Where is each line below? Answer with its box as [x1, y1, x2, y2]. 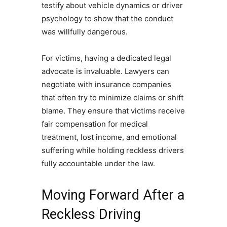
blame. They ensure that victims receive [41, 105, 185, 116]
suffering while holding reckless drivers [41, 145, 184, 155]
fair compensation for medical [41, 119, 148, 129]
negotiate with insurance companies [41, 79, 171, 89]
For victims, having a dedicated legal [41, 53, 171, 63]
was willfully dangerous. [41, 26, 128, 36]
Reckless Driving [41, 206, 141, 222]
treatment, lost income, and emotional [41, 132, 177, 142]
